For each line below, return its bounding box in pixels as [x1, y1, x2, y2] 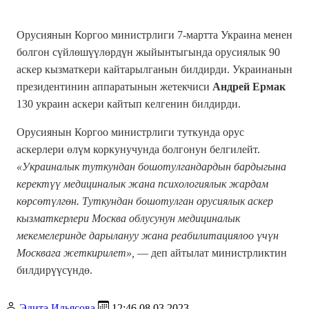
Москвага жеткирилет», [17, 246, 134, 259]
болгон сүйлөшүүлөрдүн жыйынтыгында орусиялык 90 [17, 46, 280, 58]
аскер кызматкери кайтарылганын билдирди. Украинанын [17, 63, 292, 75]
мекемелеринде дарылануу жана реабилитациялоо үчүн [17, 229, 279, 241]
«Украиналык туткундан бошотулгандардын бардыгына [17, 160, 286, 172]
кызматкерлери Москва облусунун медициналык [17, 212, 240, 224]
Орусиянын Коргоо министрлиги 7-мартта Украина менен [17, 28, 292, 41]
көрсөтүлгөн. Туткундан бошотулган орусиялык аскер [17, 195, 273, 207]
